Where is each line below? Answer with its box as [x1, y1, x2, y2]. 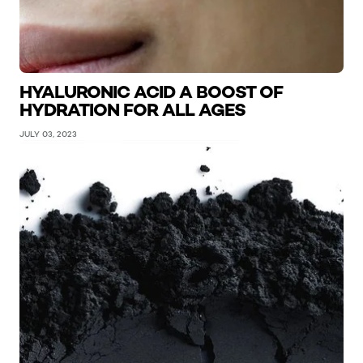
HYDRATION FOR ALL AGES [19, 97, 246, 121]
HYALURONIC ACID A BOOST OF [19, 79, 283, 103]
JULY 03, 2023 [19, 128, 77, 139]
